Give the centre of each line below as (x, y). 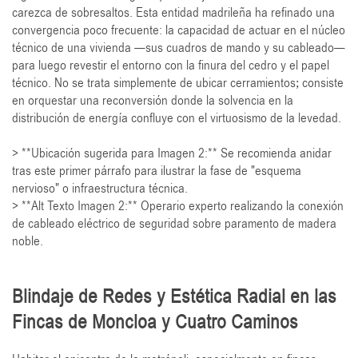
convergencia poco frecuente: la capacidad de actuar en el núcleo (179, 30)
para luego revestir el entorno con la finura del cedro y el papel (171, 65)
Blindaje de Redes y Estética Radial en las (174, 296)
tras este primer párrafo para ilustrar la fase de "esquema (157, 171)
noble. (28, 241)
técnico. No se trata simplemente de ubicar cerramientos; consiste (178, 83)
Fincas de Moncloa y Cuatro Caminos (155, 322)
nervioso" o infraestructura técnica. (100, 188)
